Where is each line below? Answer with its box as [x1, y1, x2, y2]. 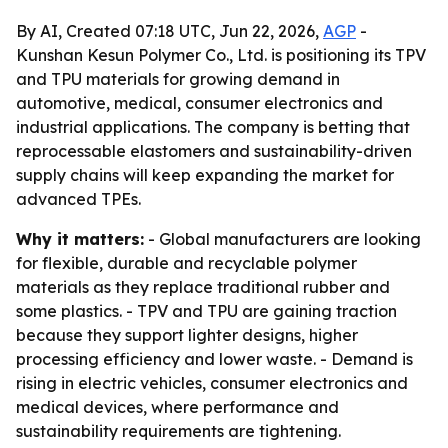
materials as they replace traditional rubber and [16, 277, 390, 297]
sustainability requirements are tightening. [16, 421, 341, 441]
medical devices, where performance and [16, 397, 339, 417]
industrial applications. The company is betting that [16, 117, 410, 137]
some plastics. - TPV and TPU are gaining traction [16, 301, 397, 321]
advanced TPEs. [16, 189, 141, 209]
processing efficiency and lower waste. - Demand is [16, 349, 413, 369]
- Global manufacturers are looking [144, 229, 421, 249]
